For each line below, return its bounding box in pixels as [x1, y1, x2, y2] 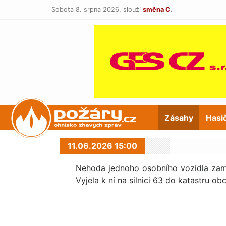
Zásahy [164, 112, 194, 123]
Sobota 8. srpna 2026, [51, 6, 123, 13]
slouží [123, 6, 141, 13]
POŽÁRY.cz [60, 112, 105, 123]
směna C [143, 6, 171, 13]
